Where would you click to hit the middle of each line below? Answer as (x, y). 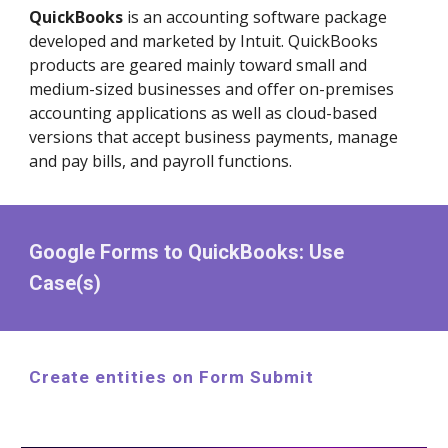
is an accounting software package (255, 17)
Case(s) (65, 283)
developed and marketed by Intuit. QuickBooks (204, 41)
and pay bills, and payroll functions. (163, 161)
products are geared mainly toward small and (198, 65)
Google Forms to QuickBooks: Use (187, 252)
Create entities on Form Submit (172, 377)
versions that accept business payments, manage (214, 137)
